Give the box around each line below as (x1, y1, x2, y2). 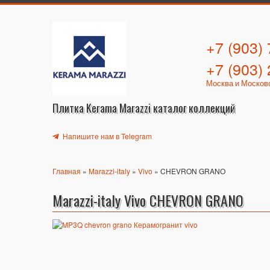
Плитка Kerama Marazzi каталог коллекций (52, 100, 235, 116)
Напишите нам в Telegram (61, 131, 152, 141)
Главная (52, 166, 81, 176)
